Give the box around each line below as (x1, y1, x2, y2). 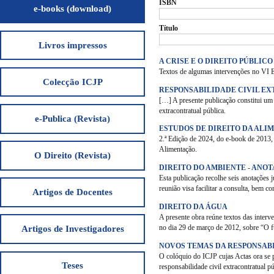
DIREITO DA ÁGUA (159, 202, 228, 211)
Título (159, 24, 179, 32)
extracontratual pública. (159, 106, 226, 115)
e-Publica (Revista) (35, 113, 110, 124)
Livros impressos (38, 40, 107, 50)
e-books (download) (34, 3, 111, 13)
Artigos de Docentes (32, 187, 113, 198)
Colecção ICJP (42, 76, 103, 87)
